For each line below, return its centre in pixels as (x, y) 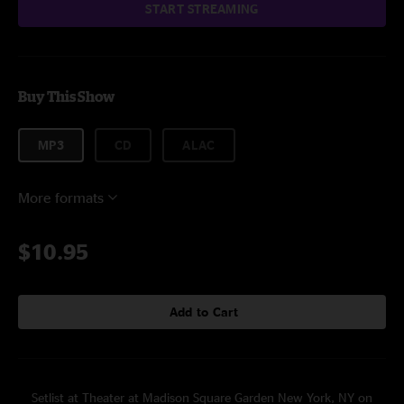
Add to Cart (204, 312)
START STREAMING (202, 9)
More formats (61, 197)
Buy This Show (66, 96)
